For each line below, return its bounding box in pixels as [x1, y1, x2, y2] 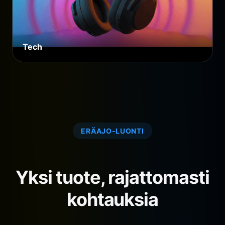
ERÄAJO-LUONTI [81, 127, 144, 136]
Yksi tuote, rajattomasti [16, 166, 209, 189]
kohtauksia [66, 188, 159, 211]
